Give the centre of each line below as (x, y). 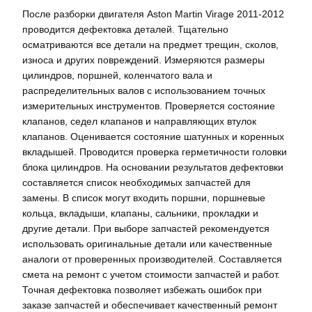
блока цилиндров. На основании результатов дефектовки (153, 167)
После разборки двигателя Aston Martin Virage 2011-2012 (153, 14)
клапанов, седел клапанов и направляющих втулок (139, 121)
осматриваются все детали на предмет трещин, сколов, (150, 44)
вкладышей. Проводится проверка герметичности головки (155, 151)
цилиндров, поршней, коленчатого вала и (117, 75)
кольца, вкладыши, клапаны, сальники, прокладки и (140, 213)
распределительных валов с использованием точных (144, 90)
